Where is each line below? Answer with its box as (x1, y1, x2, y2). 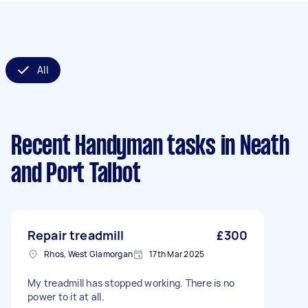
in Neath (215, 135, 289, 159)
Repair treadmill (27, 227, 124, 243)
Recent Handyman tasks (11, 135, 216, 159)
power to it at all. (27, 290, 104, 303)
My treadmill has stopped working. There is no (27, 276, 235, 289)
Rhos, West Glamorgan (44, 248, 133, 260)
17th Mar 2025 (149, 248, 205, 260)
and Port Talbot (11, 162, 141, 187)
